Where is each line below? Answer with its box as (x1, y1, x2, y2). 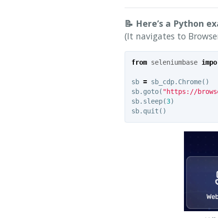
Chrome (178, 78, 201, 86)
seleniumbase (150, 58, 198, 67)
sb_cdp (150, 78, 174, 86)
